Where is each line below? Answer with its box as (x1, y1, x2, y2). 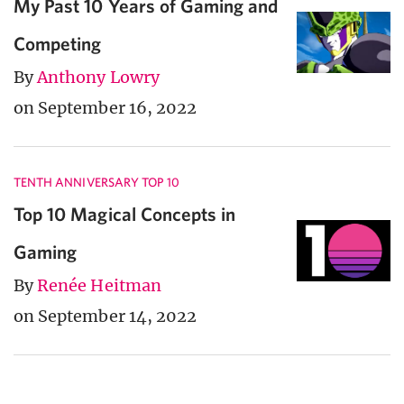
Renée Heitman (37, 274, 161, 296)
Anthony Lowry (37, 66, 160, 87)
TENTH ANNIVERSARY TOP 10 (14, 174, 180, 189)
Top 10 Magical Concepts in (14, 202, 236, 225)
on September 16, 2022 (14, 96, 197, 118)
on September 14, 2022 (14, 305, 197, 326)
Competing (14, 32, 102, 54)
